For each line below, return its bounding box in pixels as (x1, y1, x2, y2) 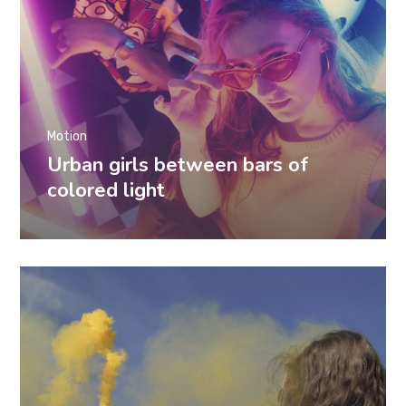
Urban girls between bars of (47, 150, 309, 179)
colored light (47, 176, 166, 204)
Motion (47, 128, 88, 144)
